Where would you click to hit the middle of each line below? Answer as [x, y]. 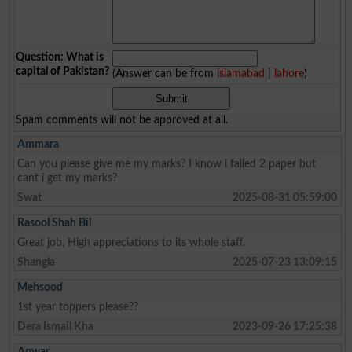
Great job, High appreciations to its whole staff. [132, 243]
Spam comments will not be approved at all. [122, 120]
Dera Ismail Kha [56, 327]
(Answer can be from [165, 74]
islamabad [241, 74]
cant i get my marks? [68, 178]
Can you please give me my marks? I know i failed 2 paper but [167, 164]
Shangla [37, 262]
